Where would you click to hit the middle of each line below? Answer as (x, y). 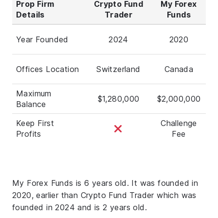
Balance (31, 104)
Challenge (179, 123)
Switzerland (118, 69)
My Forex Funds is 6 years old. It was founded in (105, 183)
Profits (29, 134)
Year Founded (42, 39)
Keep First (35, 123)
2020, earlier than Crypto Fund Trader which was (104, 195)
